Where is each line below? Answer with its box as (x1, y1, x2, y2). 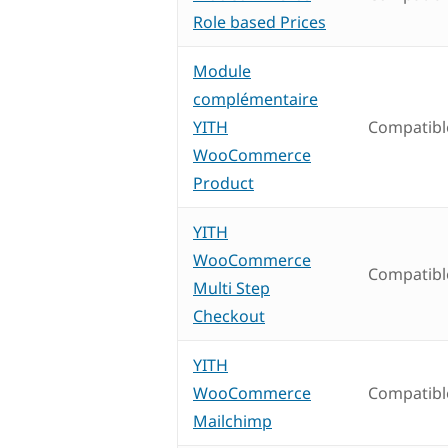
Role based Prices (193, 11, 326, 34)
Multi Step (193, 277, 270, 300)
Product (193, 172, 254, 195)
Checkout (193, 305, 265, 328)
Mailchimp (193, 410, 272, 433)
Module (193, 60, 251, 83)
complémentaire (193, 88, 318, 111)
